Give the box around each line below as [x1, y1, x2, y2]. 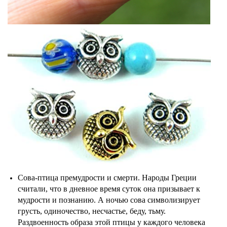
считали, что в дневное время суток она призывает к [18, 184, 200, 193]
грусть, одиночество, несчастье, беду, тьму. [18, 206, 166, 215]
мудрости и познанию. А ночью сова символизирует [18, 195, 200, 204]
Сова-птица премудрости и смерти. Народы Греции [18, 173, 197, 182]
